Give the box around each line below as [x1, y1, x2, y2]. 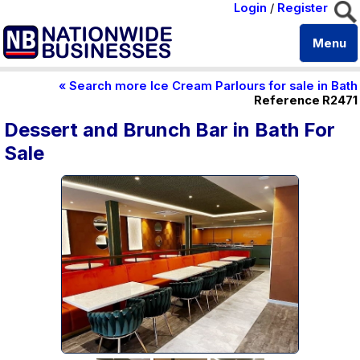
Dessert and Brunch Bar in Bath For [4, 118, 335, 141]
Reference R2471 [254, 93, 358, 108]
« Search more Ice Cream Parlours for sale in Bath [59, 79, 358, 93]
